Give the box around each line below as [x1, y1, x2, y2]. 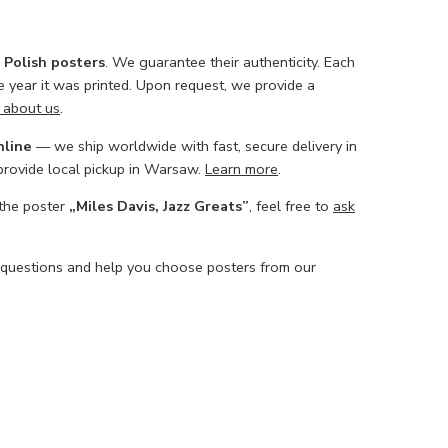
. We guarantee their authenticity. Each [105, 52, 355, 73]
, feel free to [249, 196, 333, 217]
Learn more [205, 158, 278, 179]
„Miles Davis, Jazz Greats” [69, 196, 249, 217]
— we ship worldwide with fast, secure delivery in [32, 135, 357, 156]
